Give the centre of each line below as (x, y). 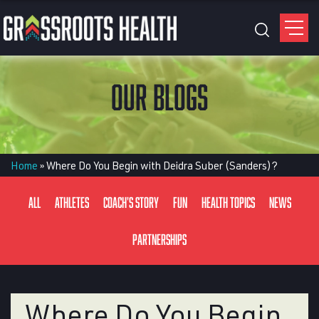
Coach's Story (131, 202)
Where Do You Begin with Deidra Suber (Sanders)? (162, 165)
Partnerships (159, 239)
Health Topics (228, 202)
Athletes (72, 202)
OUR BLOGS (159, 97)
